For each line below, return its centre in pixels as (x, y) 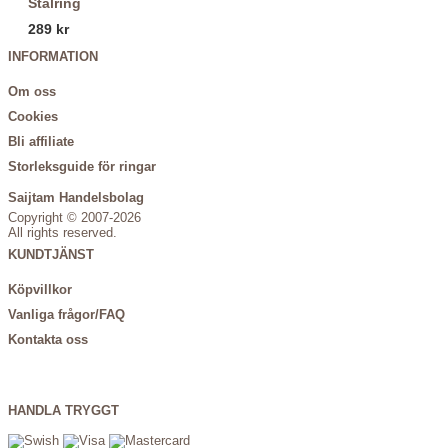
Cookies (33, 117)
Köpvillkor (40, 289)
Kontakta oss (48, 339)
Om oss (32, 92)
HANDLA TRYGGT (63, 410)
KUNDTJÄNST (51, 254)
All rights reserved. (62, 233)
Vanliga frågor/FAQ (66, 314)
